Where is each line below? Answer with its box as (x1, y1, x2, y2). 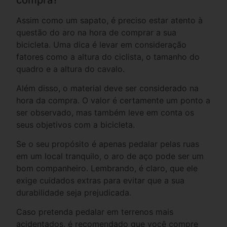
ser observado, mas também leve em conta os (16, 107, 195, 118)
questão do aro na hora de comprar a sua (16, 27, 177, 37)
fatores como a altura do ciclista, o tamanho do (16, 51, 200, 62)
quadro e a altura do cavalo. (16, 63, 125, 74)
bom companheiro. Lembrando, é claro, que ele (16, 163, 198, 173)
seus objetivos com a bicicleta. (16, 119, 135, 130)
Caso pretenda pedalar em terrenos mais (16, 206, 174, 217)
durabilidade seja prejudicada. (16, 187, 132, 198)
